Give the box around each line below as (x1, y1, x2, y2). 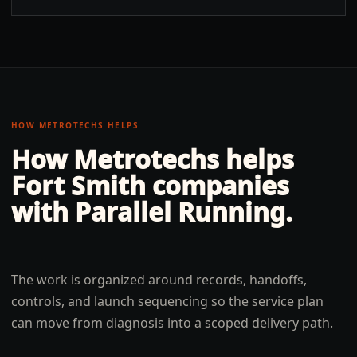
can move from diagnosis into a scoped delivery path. (11, 314, 333, 331)
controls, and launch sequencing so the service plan (11, 292, 324, 310)
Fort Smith (11, 168, 146, 202)
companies (146, 168, 289, 202)
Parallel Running (75, 194, 285, 229)
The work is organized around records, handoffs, (11, 271, 307, 288)
